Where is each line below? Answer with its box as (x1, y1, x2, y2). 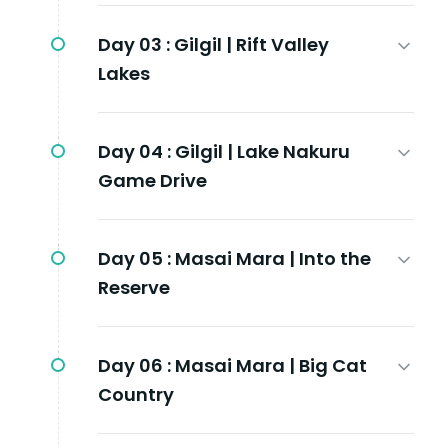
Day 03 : (98, 31, 170, 57)
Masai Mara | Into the (175, 245, 371, 271)
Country (98, 381, 174, 407)
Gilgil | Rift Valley (174, 31, 329, 57)
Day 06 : (98, 352, 171, 378)
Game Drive (98, 167, 207, 193)
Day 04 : (98, 138, 171, 164)
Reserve (98, 274, 170, 300)
